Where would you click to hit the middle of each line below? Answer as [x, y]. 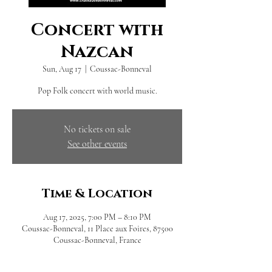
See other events [97, 144]
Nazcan [97, 52]
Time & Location [97, 194]
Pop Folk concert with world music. [97, 91]
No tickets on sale [97, 130]
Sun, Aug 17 [62, 69]
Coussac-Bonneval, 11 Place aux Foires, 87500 [97, 229]
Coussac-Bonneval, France [97, 240]
